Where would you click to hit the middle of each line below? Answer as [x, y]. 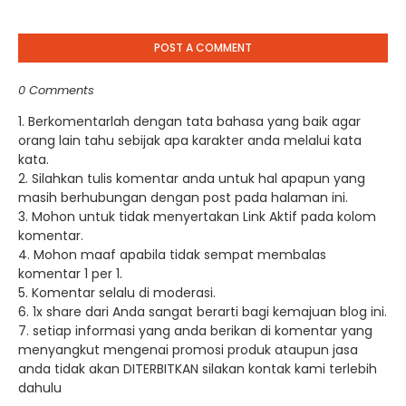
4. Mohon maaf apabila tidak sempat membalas [172, 255]
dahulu [40, 388]
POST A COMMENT [203, 48]
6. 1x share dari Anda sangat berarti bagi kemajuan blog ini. [203, 312]
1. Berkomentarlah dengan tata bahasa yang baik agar [189, 121]
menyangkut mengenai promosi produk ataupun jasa [188, 350]
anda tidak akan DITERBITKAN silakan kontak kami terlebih [198, 369]
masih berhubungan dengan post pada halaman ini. [183, 198]
